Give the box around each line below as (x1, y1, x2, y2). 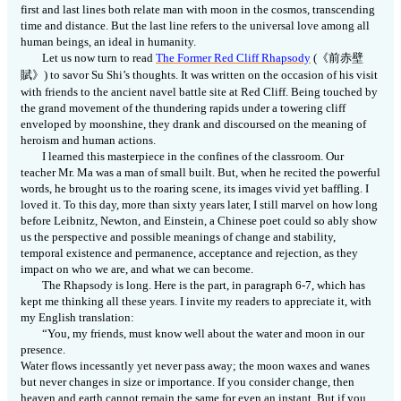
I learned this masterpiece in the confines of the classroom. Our (42, 149, 344, 164)
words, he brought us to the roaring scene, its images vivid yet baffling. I (21, 182, 369, 196)
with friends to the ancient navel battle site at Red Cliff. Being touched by (21, 85, 378, 99)
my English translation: (21, 311, 134, 325)
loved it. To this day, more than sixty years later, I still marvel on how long (21, 198, 378, 212)
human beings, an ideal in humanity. (21, 35, 196, 49)
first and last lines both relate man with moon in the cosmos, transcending (21, 3, 375, 17)
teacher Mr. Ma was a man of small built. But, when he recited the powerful (21, 166, 380, 180)
